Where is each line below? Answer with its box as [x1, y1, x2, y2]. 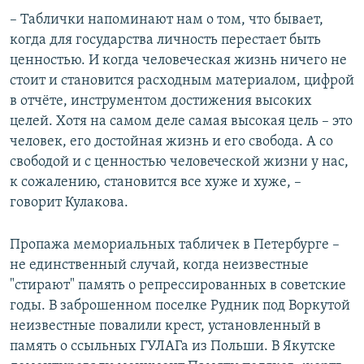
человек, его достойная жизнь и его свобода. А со [10, 134, 333, 150]
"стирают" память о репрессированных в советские [10, 278, 346, 294]
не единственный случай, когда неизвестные [10, 258, 309, 274]
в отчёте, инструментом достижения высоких [10, 93, 312, 110]
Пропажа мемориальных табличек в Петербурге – [10, 237, 340, 253]
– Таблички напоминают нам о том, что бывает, [10, 12, 323, 28]
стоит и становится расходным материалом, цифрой [10, 73, 354, 89]
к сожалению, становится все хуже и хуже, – [10, 175, 301, 191]
